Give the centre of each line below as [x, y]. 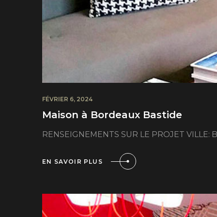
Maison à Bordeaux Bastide [112, 115]
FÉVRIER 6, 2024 [67, 99]
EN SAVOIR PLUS [72, 161]
